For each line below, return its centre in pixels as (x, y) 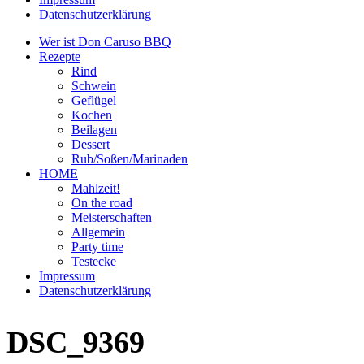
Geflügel (94, 100)
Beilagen (94, 130)
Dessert (91, 144)
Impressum (67, 276)
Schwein (94, 86)
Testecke (94, 261)
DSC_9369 (76, 342)
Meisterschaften (112, 217)
